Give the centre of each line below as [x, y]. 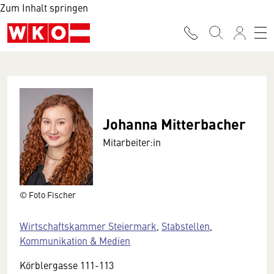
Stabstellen [186, 225]
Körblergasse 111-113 [67, 265]
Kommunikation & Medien [75, 240]
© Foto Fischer [48, 194]
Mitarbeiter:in [132, 142]
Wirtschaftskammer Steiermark [88, 225]
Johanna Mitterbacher [174, 124]
